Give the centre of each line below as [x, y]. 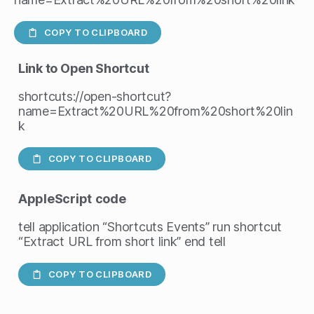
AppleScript [55, 199]
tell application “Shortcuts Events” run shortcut [150, 227]
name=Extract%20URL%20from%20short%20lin [156, 111]
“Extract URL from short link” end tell [122, 242]
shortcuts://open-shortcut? [95, 97]
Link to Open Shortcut [84, 69]
